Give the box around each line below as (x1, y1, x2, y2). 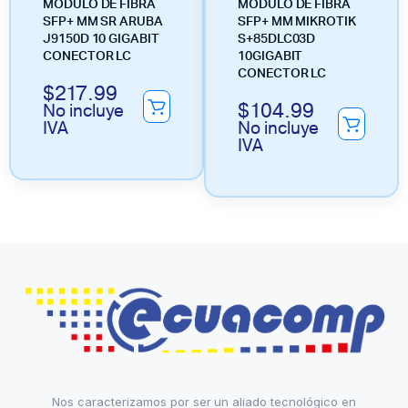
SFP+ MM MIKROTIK (238, 15, 356, 28)
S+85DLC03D (238, 32, 316, 46)
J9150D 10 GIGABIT (43, 32, 159, 46)
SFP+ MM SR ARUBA (43, 15, 163, 28)
